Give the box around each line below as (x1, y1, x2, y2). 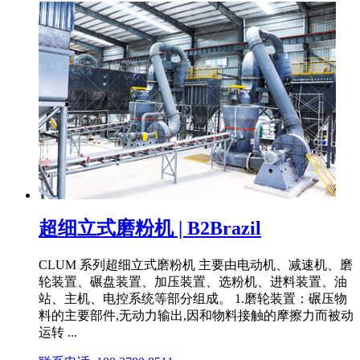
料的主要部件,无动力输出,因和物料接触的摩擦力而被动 (39, 309, 354, 323)
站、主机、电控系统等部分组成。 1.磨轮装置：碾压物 (39, 292, 347, 306)
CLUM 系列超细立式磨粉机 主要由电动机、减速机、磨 (39, 258, 353, 272)
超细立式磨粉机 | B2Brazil (39, 218, 261, 239)
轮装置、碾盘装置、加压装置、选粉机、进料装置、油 (39, 275, 347, 289)
